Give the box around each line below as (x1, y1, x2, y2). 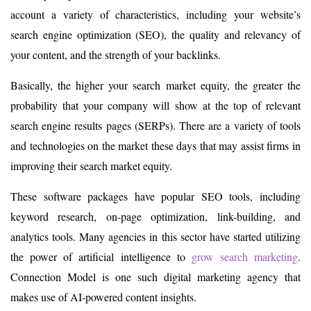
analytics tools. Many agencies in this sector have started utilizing (10, 228, 301, 244)
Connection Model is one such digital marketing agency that (10, 269, 301, 284)
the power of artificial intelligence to (10, 249, 192, 264)
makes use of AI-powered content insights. (10, 289, 196, 304)
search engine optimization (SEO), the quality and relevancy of (10, 26, 301, 42)
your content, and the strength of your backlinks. (10, 47, 224, 62)
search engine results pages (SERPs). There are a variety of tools (10, 117, 301, 133)
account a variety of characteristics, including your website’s (10, 6, 301, 22)
